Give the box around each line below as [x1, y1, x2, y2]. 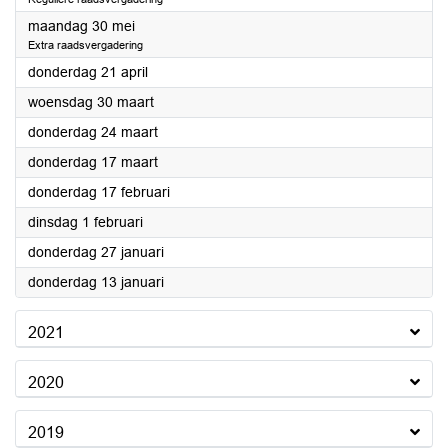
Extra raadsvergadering [28, 39, 143, 51]
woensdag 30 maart [28, 94, 154, 110]
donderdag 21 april [28, 64, 148, 80]
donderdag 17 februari [28, 184, 170, 200]
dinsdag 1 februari [28, 214, 143, 230]
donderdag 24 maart [28, 124, 158, 140]
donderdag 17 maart [28, 154, 158, 170]
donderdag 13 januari [28, 274, 164, 290]
